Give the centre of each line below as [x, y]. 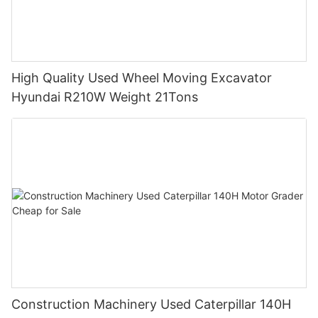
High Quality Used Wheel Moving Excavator [142, 78]
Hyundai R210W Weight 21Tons [105, 97]
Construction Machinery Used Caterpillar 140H [151, 304]
